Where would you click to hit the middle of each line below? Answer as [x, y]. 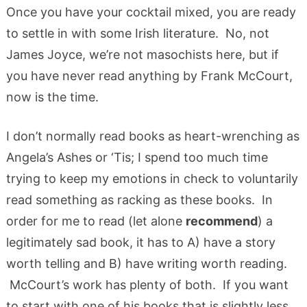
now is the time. [56, 97]
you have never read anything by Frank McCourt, [149, 76]
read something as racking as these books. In [139, 200]
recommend [221, 221]
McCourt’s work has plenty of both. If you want [147, 285]
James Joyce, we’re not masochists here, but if [142, 55]
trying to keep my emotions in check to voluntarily [152, 179]
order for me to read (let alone [96, 221]
